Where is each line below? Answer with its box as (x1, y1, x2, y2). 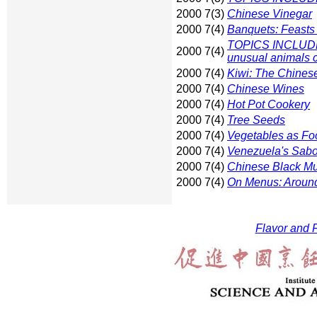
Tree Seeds (227, 114, 285, 127)
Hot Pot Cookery (227, 98, 310, 111)
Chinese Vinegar (227, 8, 312, 21)
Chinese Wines (227, 83, 304, 96)
